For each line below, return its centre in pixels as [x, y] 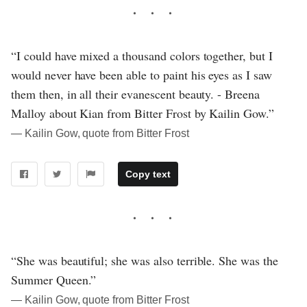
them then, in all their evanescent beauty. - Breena [136, 94]
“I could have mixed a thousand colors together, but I [142, 56]
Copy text [148, 174]
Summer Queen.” [54, 279]
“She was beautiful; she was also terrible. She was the [145, 260]
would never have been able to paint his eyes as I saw [142, 75]
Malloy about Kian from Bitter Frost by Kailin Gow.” [143, 113]
